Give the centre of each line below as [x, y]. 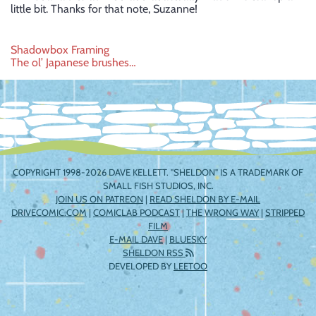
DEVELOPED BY [141, 266]
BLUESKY [188, 239]
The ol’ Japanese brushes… [73, 62]
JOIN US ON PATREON [99, 199]
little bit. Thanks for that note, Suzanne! [104, 9]
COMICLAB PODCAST [136, 212]
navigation [60, 83]
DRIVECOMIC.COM [49, 212]
